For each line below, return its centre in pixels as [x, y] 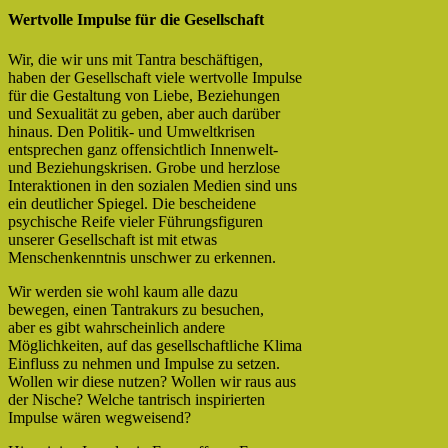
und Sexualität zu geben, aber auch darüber [144, 113]
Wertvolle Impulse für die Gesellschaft [136, 20]
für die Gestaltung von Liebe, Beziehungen [144, 95]
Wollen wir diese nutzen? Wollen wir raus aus [152, 381]
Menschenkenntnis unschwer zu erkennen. [142, 257]
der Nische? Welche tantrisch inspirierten [136, 399]
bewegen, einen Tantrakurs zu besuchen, [136, 309]
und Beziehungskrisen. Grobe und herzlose [144, 167]
